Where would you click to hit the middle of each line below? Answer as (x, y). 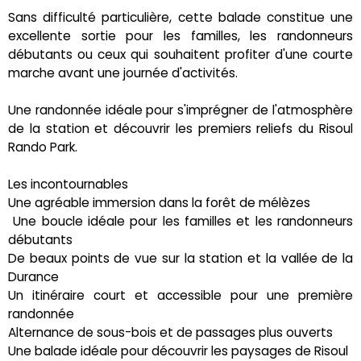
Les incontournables (68, 184)
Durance (33, 276)
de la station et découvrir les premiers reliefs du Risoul (180, 128)
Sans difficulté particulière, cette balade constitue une (180, 17)
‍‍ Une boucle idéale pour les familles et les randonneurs (180, 221)
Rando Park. (43, 147)
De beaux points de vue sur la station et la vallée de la (180, 258)
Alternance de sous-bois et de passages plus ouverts (170, 332)
